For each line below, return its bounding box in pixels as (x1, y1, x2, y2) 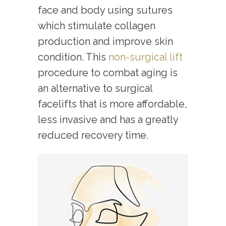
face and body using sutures (38, 4, 173, 17)
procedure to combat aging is (38, 67, 178, 79)
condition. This (38, 51, 108, 64)
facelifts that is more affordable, (38, 98, 187, 110)
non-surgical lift (108, 51, 183, 64)
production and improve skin (38, 35, 173, 48)
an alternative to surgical (38, 82, 152, 95)
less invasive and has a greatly (38, 114, 178, 126)
